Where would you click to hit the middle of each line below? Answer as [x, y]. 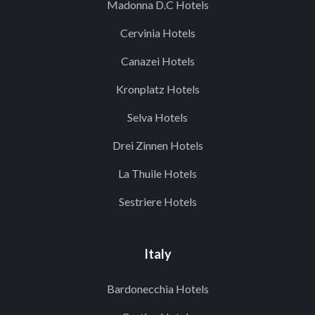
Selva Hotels [157, 117]
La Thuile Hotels [157, 173]
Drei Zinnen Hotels [157, 145]
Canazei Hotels [157, 61]
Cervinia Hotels [157, 33]
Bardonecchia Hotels [157, 289]
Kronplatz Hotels [157, 89]
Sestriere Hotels [157, 201]
